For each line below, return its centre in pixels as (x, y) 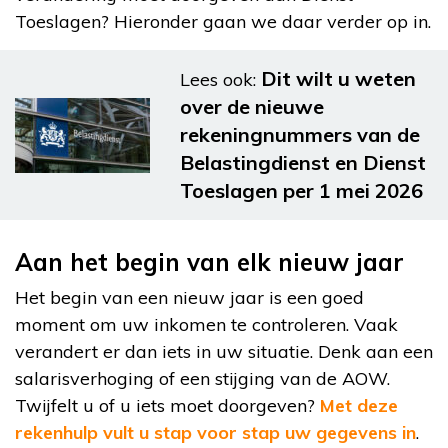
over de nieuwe (252, 107)
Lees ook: (218, 80)
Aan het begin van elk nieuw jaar (209, 262)
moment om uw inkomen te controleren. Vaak (206, 325)
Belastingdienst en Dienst (303, 163)
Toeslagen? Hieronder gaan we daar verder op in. (223, 22)
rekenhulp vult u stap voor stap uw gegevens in (215, 433)
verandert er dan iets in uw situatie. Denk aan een (224, 352)
